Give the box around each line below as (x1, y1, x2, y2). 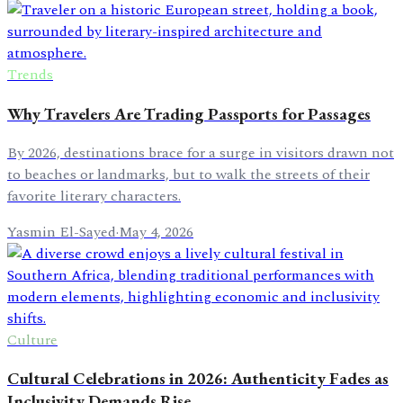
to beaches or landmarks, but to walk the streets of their (7, 163, 370, 185)
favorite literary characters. (7, 184, 181, 207)
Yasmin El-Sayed (7, 220, 116, 243)
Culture (7, 328, 58, 351)
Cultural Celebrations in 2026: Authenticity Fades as (7, 367, 389, 390)
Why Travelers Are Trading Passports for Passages (7, 102, 371, 125)
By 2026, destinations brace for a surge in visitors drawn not (7, 141, 394, 164)
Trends (7, 64, 53, 86)
